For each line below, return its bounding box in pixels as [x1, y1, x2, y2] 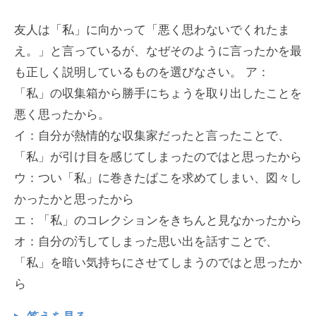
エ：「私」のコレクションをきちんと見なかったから [14, 214, 302, 228]
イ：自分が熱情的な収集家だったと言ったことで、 [14, 129, 290, 143]
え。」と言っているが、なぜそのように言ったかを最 [14, 44, 302, 59]
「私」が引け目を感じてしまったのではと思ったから [14, 150, 302, 164]
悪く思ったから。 [14, 108, 110, 122]
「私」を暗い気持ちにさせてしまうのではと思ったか [14, 256, 302, 270]
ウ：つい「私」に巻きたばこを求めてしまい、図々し [14, 171, 302, 186]
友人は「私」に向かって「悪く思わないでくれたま [14, 23, 290, 37]
